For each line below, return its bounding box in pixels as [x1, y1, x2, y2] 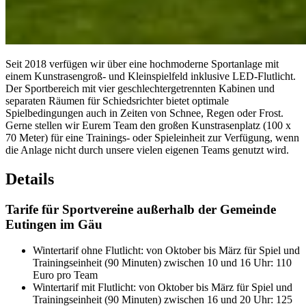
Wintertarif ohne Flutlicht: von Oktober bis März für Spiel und [33, 245, 300, 257]
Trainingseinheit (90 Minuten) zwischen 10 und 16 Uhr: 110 [33, 257, 292, 269]
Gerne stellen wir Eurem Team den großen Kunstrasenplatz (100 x [5, 119, 291, 131]
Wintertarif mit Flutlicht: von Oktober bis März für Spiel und [33, 281, 292, 294]
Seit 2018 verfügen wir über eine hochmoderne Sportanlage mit [5, 57, 279, 70]
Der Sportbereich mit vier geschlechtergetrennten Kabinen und [5, 82, 275, 94]
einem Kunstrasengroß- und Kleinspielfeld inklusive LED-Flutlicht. [5, 70, 296, 82]
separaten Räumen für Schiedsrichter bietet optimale [5, 94, 229, 107]
